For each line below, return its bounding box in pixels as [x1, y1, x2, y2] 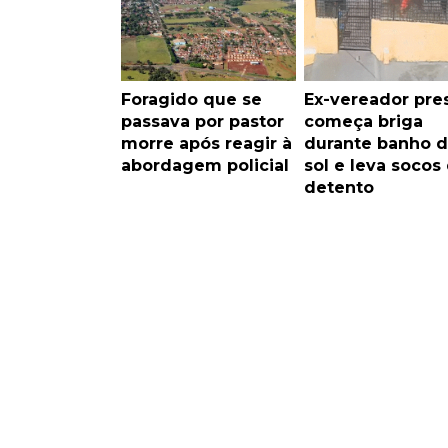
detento [303, 177, 374, 197]
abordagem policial [121, 155, 289, 175]
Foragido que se [121, 89, 262, 109]
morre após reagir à [121, 133, 292, 153]
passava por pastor [121, 111, 284, 131]
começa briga [303, 111, 423, 131]
